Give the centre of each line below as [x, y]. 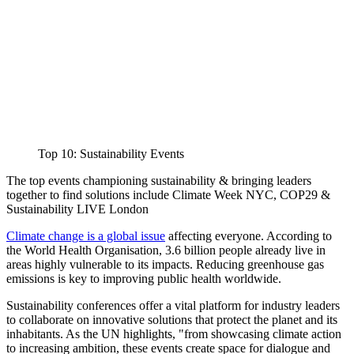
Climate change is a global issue [86, 236]
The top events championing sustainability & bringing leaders [159, 181]
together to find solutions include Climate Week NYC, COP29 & [168, 195]
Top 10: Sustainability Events [111, 154]
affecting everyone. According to [249, 236]
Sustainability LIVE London [77, 209]
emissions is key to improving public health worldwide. [144, 279]
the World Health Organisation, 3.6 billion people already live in [166, 250]
